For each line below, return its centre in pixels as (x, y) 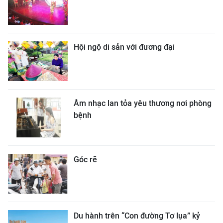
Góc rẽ (85, 159)
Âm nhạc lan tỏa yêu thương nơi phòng (143, 103)
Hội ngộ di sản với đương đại (124, 47)
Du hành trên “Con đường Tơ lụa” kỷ (137, 216)
